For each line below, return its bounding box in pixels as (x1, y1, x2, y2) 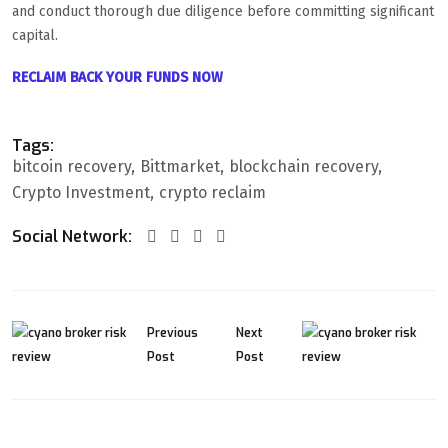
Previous (147, 325, 199, 342)
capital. (12, 27, 58, 45)
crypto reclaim (159, 183, 266, 203)
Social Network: (12, 226, 132, 248)
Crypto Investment (12, 183, 150, 203)
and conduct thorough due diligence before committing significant (12, 3, 434, 21)
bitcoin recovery (12, 157, 131, 177)
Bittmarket (140, 157, 220, 177)
